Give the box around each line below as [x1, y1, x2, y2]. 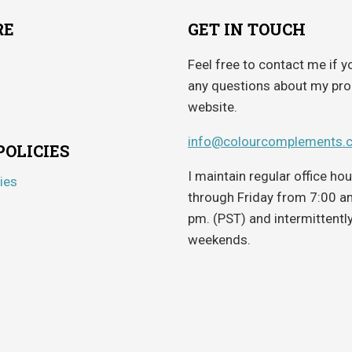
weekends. [188, 232, 251, 247]
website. [188, 99, 237, 115]
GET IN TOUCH [188, 19, 306, 39]
